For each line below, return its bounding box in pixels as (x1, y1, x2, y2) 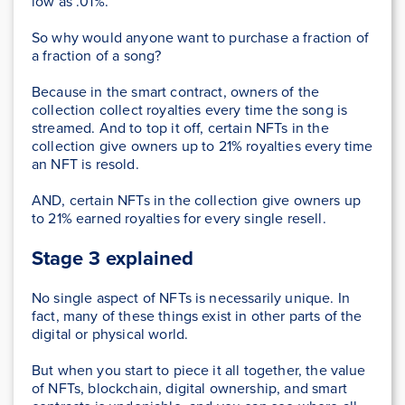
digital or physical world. (32, 324, 193, 345)
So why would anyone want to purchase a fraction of (32, 27, 370, 49)
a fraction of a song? (32, 45, 162, 67)
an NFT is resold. (32, 154, 143, 175)
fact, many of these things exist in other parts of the (32, 306, 363, 327)
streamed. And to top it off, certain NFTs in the (32, 118, 329, 139)
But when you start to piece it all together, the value (32, 360, 366, 381)
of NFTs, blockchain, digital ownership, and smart (32, 378, 347, 400)
